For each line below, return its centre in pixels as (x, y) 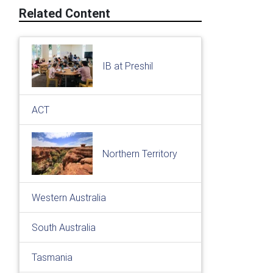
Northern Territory (140, 154)
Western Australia (69, 197)
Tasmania (52, 257)
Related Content (65, 13)
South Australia (64, 227)
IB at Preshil (128, 66)
